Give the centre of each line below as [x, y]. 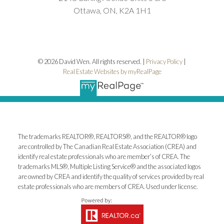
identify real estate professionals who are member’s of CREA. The [104, 156]
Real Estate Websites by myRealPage [112, 72]
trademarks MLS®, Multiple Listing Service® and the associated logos [109, 166]
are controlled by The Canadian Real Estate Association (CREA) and [107, 146]
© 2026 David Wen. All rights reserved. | [92, 62]
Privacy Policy [164, 62]
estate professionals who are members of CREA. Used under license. [108, 186]
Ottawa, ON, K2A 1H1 [112, 10]
